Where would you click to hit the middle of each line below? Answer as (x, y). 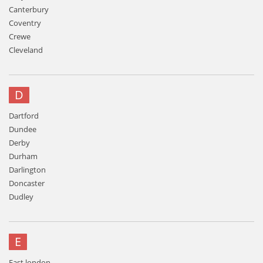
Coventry (25, 23)
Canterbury (29, 9)
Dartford (24, 116)
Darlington (27, 170)
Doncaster (27, 183)
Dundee (23, 129)
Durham (23, 156)
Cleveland (26, 50)
